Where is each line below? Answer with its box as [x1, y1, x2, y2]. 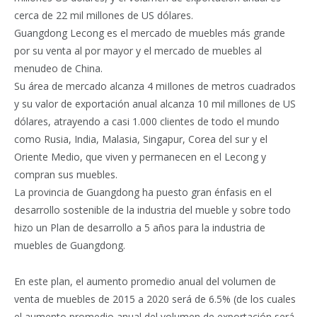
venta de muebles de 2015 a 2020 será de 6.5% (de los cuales [14, 292, 296, 306]
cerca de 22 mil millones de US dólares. [14, 8, 193, 22]
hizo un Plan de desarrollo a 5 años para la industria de [14, 221, 265, 234]
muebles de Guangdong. [14, 238, 125, 252]
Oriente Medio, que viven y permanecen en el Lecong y [14, 150, 266, 163]
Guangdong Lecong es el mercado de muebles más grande [14, 26, 285, 40]
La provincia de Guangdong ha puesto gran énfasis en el [14, 185, 272, 199]
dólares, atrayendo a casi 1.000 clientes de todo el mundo [14, 115, 279, 128]
